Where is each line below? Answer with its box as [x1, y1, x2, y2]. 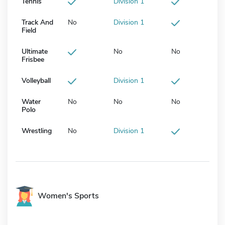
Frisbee [22, 55, 44, 65]
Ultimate [22, 47, 48, 57]
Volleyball [22, 76, 51, 86]
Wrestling [22, 126, 52, 136]
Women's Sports [38, 190, 99, 202]
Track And [22, 18, 53, 28]
